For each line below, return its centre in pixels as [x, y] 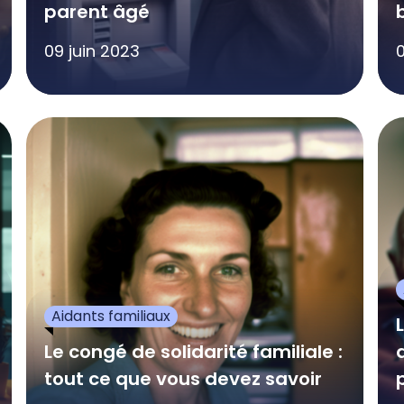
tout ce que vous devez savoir [183, 378]
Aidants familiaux [110, 316]
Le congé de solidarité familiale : [193, 351]
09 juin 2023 [92, 50]
